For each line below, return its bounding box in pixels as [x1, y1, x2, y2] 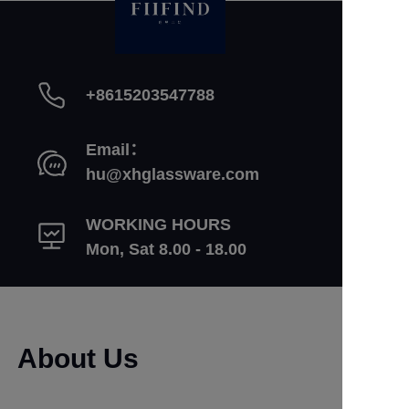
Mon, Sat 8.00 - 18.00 [86, 239, 246, 258]
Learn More [142, 343, 200, 356]
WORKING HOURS [86, 215, 231, 234]
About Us [17, 343, 139, 373]
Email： [86, 141, 146, 159]
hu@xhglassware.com [86, 165, 259, 184]
